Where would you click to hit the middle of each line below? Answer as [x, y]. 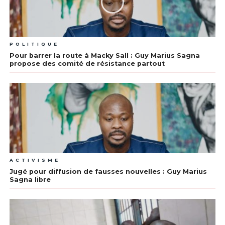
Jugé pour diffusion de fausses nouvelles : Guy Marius [108, 172]
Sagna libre [30, 180]
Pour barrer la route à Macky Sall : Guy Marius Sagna [104, 56]
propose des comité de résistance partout [87, 64]
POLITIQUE [34, 44]
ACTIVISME [35, 160]
